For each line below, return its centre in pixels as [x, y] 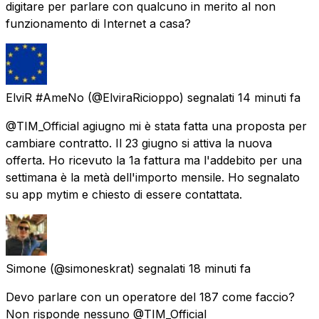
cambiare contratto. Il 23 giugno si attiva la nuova [139, 143]
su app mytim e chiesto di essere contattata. [124, 194]
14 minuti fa [269, 97]
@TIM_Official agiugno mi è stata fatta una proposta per [156, 126]
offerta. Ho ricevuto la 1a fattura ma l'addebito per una [154, 160]
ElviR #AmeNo [45, 97]
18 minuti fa [220, 268]
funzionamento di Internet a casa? [98, 23]
